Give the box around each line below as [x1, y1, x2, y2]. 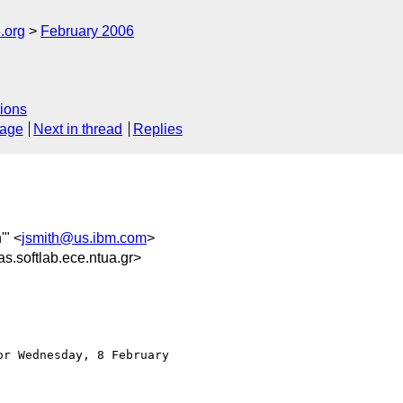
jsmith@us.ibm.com [22, 229, 147, 246]
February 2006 [40, 23, 134, 39]
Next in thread [33, 121, 123, 138]
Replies [132, 121, 183, 138]
